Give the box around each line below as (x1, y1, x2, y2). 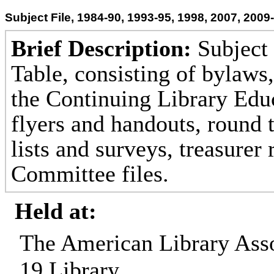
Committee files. (11, 161, 169, 187)
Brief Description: (11, 35, 191, 62)
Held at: (15, 198, 97, 224)
